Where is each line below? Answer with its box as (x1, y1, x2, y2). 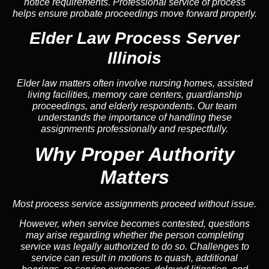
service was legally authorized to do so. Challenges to (20, 241, 249, 252)
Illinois (107, 48, 162, 67)
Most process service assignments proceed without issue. (13, 198, 256, 209)
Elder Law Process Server (29, 28, 240, 47)
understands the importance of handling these (37, 112, 232, 122)
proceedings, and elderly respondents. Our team (32, 100, 237, 111)
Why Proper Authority (34, 143, 235, 165)
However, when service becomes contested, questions (19, 219, 250, 229)
